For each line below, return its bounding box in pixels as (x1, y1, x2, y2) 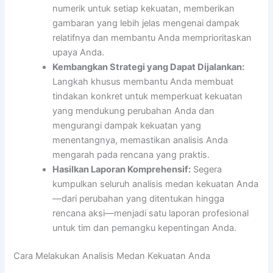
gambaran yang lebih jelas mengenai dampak (52, 18, 240, 29)
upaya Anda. (52, 47, 105, 58)
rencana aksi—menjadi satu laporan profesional (52, 208, 249, 219)
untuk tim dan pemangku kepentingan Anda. (52, 222, 237, 234)
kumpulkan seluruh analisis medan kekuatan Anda (52, 179, 259, 190)
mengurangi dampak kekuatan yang (52, 120, 202, 132)
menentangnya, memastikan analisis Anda (52, 135, 229, 146)
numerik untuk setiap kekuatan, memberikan (52, 3, 235, 15)
